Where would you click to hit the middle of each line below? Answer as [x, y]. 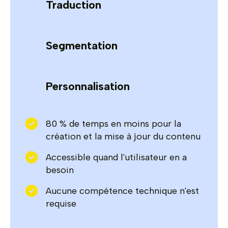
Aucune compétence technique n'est [122, 191]
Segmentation [82, 45]
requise [61, 203]
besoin [60, 170]
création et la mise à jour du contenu [123, 136]
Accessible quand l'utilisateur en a [116, 157]
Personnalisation [88, 86]
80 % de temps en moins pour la [113, 123]
